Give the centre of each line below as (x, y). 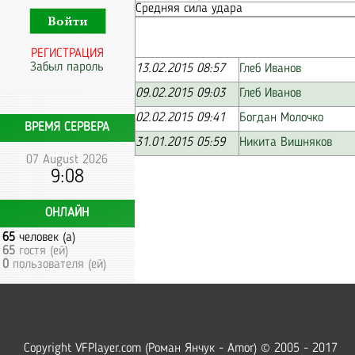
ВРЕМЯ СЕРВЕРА (67, 128)
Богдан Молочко (281, 118)
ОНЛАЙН (67, 213)
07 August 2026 (67, 160)
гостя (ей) (42, 251)
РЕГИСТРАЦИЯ (67, 54)
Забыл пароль (67, 67)
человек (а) (45, 238)
